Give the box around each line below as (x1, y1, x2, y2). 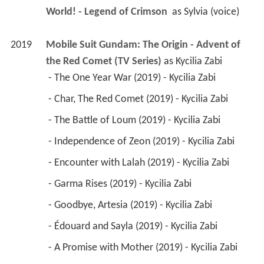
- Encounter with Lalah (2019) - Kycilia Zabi (48, 157, 232, 169)
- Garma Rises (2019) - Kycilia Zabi (48, 178, 194, 190)
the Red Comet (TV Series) (45, 55, 161, 67)
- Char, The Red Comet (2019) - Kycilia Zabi (48, 93, 230, 105)
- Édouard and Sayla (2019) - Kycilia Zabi (48, 220, 220, 232)
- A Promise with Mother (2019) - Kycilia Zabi (48, 242, 240, 253)
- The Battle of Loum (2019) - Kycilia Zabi (48, 114, 223, 126)
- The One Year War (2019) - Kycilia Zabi (48, 72, 218, 84)
